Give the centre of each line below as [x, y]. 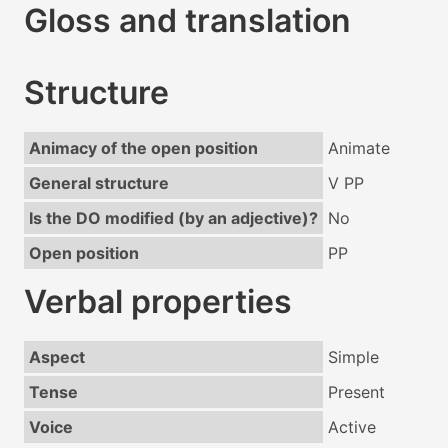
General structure [98, 183]
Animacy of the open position [143, 148]
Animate [358, 148]
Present [356, 392]
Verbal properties [158, 302]
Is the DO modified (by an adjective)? [173, 218]
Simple [353, 357]
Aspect [56, 357]
